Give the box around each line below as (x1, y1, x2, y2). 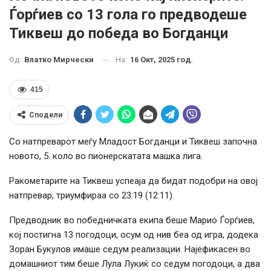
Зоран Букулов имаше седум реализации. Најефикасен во (9, 244, 250, 255)
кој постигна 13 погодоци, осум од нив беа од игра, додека (9, 229, 258, 241)
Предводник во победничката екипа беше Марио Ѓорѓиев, (9, 215, 255, 226)
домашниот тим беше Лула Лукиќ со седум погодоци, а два (9, 258, 260, 270)
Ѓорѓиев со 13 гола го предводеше (9, 5, 247, 23)
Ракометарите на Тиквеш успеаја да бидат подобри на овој (9, 175, 258, 187)
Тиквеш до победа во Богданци (9, 24, 228, 42)
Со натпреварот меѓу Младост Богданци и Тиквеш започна (9, 136, 257, 148)
